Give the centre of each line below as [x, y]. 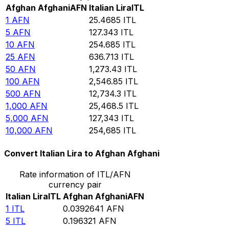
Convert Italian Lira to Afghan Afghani [82, 153]
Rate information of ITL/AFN [75, 174]
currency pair [75, 184]
